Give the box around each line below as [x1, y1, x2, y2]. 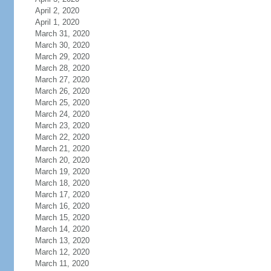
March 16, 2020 [34, 201, 90, 211]
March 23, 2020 [34, 121, 90, 130]
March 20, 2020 [34, 155, 90, 165]
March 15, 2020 [34, 213, 90, 222]
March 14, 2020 [34, 224, 90, 233]
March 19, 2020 [34, 167, 90, 176]
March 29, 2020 [34, 52, 90, 61]
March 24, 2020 [34, 109, 90, 119]
